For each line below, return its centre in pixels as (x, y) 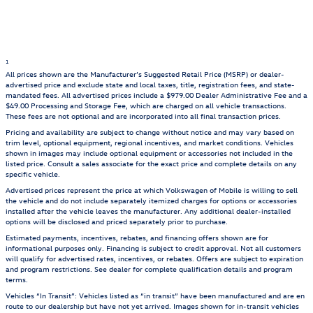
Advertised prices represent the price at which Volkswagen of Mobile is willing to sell (152, 190)
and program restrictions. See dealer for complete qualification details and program (149, 269)
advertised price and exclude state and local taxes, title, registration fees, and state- (150, 85)
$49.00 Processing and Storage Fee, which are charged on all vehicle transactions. (146, 105)
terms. (17, 279)
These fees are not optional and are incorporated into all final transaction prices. (143, 116)
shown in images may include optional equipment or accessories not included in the (149, 153)
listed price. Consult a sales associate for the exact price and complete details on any (151, 163)
